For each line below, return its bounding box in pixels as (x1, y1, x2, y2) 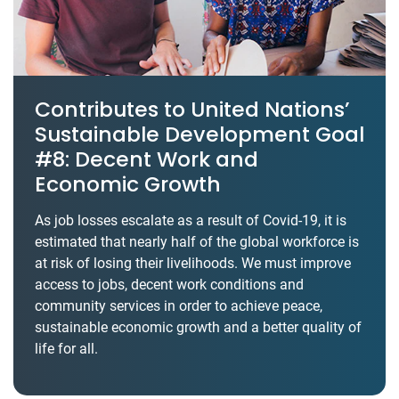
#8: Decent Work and (35, 143, 258, 174)
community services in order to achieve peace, (35, 297, 322, 314)
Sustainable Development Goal (35, 118, 364, 149)
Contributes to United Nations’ (35, 94, 350, 124)
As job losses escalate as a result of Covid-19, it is (35, 211, 346, 229)
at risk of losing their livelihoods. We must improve (35, 254, 351, 272)
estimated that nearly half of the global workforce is (35, 232, 359, 250)
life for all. (35, 339, 98, 357)
